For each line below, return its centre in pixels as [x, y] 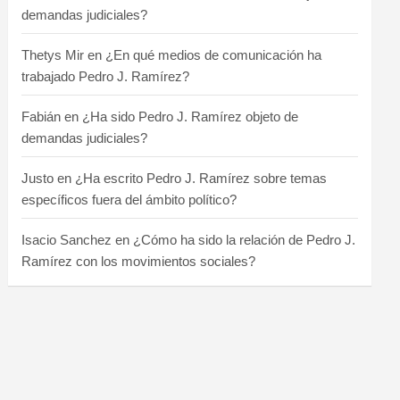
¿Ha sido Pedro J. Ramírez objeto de [191, 116]
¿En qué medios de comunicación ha [214, 54]
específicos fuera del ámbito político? [129, 199]
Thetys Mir [53, 54]
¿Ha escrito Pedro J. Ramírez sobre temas [201, 178]
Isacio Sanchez [67, 239]
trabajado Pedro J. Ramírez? [106, 76]
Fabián [42, 116]
